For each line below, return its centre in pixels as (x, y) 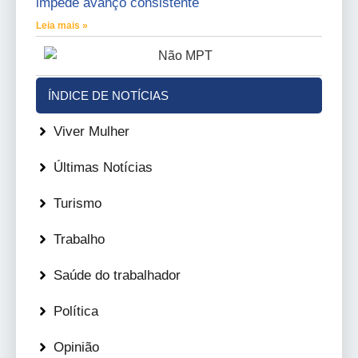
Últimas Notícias (103, 168)
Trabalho (79, 240)
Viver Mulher (91, 132)
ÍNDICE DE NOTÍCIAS (108, 96)
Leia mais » (62, 26)
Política (76, 312)
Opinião (76, 348)
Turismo (78, 204)
